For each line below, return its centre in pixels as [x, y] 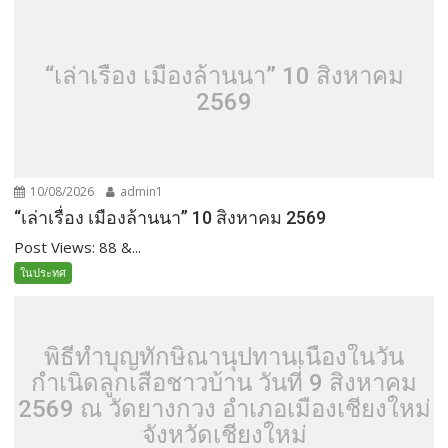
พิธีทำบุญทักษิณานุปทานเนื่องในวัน [224, 356]
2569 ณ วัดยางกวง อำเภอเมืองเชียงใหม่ [224, 408]
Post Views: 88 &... [78, 247]
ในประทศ [43, 273]
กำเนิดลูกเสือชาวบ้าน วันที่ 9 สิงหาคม [224, 382]
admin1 [140, 192]
